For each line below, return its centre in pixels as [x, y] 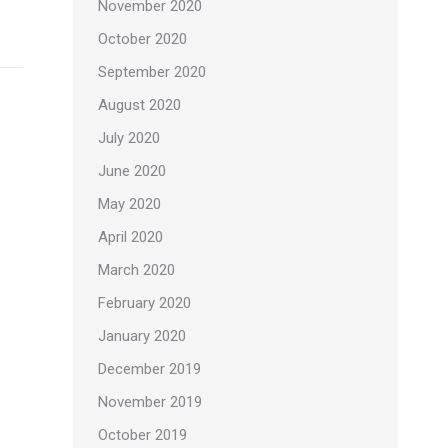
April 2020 [130, 237]
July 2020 [129, 138]
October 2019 [142, 435]
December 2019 [149, 369]
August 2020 [139, 105]
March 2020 [136, 270]
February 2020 [144, 303]
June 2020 [132, 171]
